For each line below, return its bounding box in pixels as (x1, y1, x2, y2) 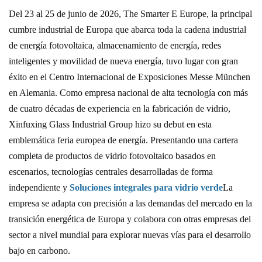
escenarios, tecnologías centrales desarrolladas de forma (9, 166, 213, 177)
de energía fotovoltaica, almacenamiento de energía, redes (9, 40, 221, 50)
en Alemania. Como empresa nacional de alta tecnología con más (9, 87, 248, 98)
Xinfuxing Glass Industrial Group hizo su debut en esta (9, 119, 212, 129)
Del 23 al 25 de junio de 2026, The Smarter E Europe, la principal (9, 8, 252, 19)
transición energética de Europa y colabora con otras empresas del (9, 213, 251, 224)
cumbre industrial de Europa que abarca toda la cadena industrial (9, 24, 246, 35)
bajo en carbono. (9, 245, 70, 256)
